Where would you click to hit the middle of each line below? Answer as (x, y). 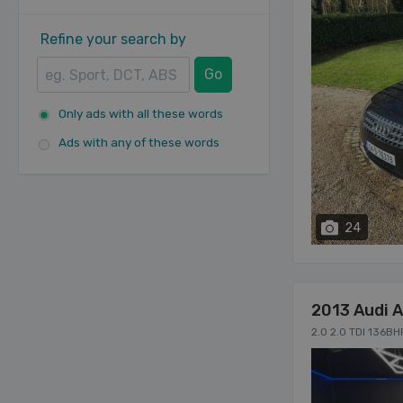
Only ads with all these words (141, 113)
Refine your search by (113, 39)
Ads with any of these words (139, 142)
